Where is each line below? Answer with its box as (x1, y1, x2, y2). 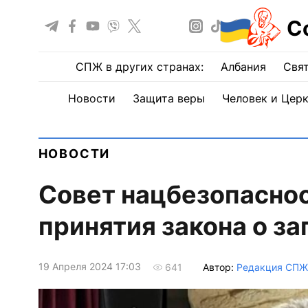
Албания (221, 60, 266, 74)
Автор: (202, 261, 236, 273)
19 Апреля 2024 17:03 (38, 261, 141, 273)
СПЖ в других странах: (76, 60, 203, 74)
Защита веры (132, 91, 205, 105)
